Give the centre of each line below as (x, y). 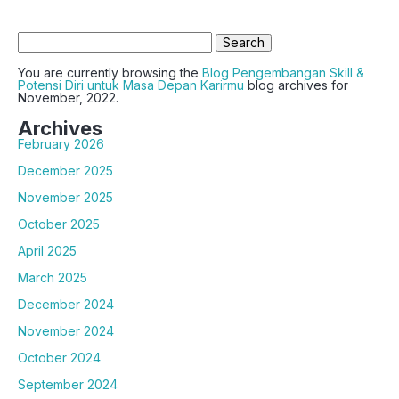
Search (38, 37)
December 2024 (66, 304)
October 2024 (59, 357)
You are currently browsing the (110, 72)
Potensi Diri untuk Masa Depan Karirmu (131, 85)
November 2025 (65, 197)
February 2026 (61, 143)
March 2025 (53, 277)
